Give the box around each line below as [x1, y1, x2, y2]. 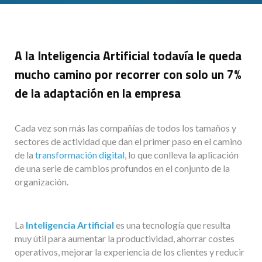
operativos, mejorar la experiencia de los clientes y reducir [15, 246, 244, 258]
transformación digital [35, 149, 125, 161]
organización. [15, 176, 68, 188]
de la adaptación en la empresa [15, 84, 181, 103]
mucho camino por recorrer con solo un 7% [15, 65, 242, 84]
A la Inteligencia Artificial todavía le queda [15, 46, 242, 65]
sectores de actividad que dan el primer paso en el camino [15, 136, 242, 147]
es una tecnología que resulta [114, 219, 230, 231]
